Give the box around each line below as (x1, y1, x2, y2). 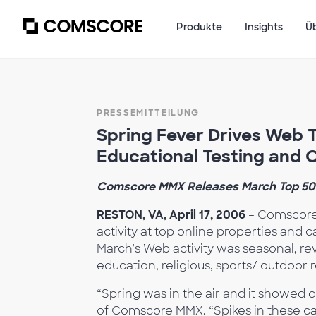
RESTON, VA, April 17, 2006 (97, 207, 245, 222)
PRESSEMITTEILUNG (97, 107, 200, 119)
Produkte (176, 20, 222, 34)
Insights (245, 20, 283, 34)
